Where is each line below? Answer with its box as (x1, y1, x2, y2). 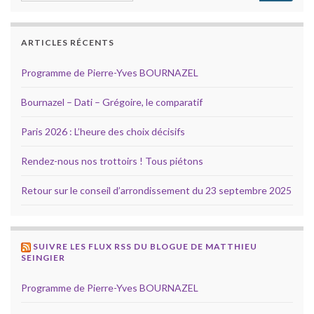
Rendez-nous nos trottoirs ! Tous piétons (21, 155, 203, 168)
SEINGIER (21, 252, 65, 264)
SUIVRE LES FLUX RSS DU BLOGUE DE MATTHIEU (33, 241, 257, 252)
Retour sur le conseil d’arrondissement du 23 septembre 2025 (21, 184, 292, 197)
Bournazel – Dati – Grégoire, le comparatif (21, 96, 203, 109)
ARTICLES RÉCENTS (21, 37, 114, 48)
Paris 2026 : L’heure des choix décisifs (21, 125, 185, 138)
